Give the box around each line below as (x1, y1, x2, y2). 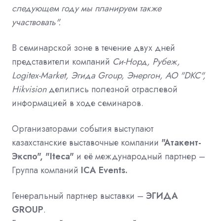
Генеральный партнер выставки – (12, 189, 146, 202)
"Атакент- (161, 136, 201, 149)
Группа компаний (12, 164, 81, 177)
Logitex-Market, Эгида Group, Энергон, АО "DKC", (12, 69, 206, 82)
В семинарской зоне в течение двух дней (12, 41, 175, 54)
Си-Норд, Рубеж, (112, 55, 180, 68)
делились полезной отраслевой (46, 83, 178, 96)
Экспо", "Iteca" (12, 150, 76, 163)
